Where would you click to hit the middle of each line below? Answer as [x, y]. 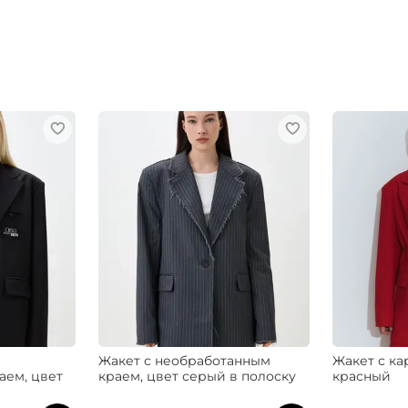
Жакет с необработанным [184, 360]
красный [362, 376]
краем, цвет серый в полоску [197, 376]
